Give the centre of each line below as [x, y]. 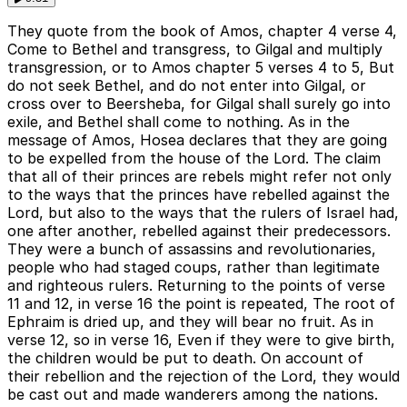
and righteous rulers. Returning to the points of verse [196, 286]
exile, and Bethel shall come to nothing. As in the [179, 122]
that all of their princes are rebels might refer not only [199, 177]
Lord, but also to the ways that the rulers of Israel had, [203, 213]
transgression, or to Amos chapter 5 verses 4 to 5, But [201, 68]
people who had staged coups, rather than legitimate [194, 268]
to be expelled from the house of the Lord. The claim [194, 159]
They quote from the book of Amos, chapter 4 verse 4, [202, 31]
